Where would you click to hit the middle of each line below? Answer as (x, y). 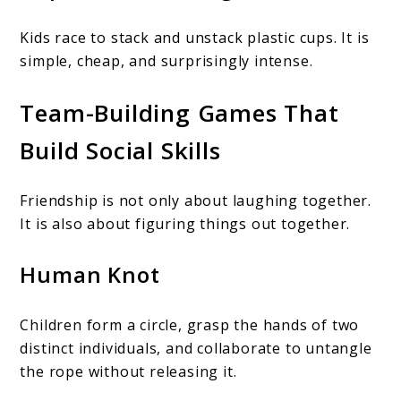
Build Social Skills (120, 151)
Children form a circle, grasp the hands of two (190, 324)
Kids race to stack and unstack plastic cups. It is (195, 38)
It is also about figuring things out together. (185, 223)
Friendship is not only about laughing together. (196, 200)
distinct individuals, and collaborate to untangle (196, 348)
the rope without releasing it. (128, 371)
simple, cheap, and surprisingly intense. (166, 61)
